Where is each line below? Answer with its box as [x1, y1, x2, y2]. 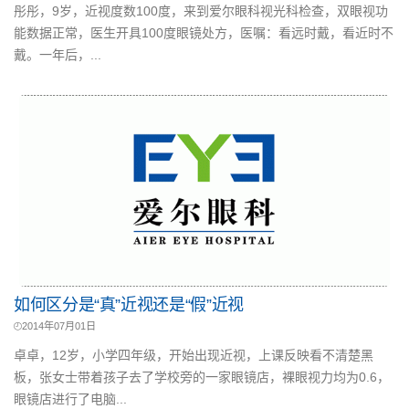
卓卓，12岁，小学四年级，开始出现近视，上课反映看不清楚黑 [14, 348, 373, 362]
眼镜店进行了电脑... [14, 392, 127, 406]
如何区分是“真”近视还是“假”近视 [14, 296, 244, 314]
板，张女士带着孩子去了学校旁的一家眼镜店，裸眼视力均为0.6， [14, 370, 390, 384]
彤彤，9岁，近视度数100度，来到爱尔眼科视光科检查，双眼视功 [14, 4, 388, 18]
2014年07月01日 [22, 320, 96, 331]
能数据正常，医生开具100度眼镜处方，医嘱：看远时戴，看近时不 [14, 26, 393, 40]
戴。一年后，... [14, 47, 101, 62]
